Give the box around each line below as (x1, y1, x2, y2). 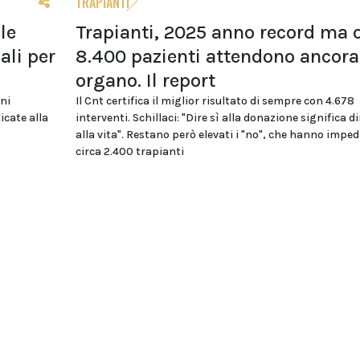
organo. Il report (75, 68, 215, 92)
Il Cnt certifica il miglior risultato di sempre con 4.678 (75, 93, 354, 108)
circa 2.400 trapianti (75, 144, 184, 158)
